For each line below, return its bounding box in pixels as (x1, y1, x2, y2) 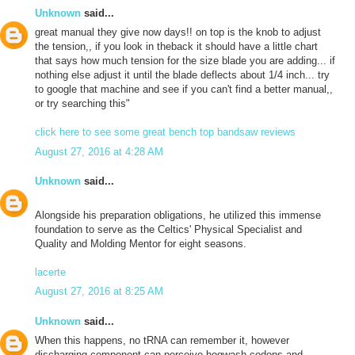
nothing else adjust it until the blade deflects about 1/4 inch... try (35, 69, 330, 82)
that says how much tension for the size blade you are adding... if (35, 55, 335, 67)
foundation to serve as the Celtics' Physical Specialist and (35, 223, 302, 235)
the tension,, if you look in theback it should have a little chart (35, 40, 318, 53)
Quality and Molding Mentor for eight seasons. (35, 237, 246, 250)
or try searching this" (35, 97, 130, 110)
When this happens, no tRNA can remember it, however (35, 334, 289, 347)
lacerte (35, 265, 66, 278)
